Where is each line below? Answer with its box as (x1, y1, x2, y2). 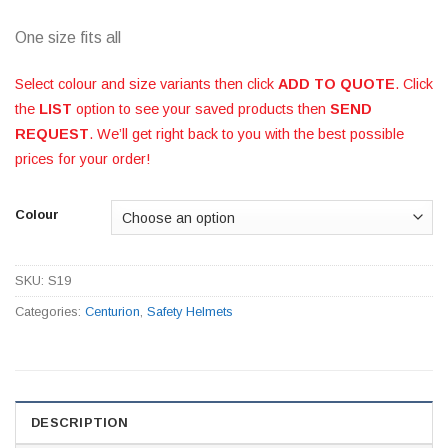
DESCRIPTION (31, 415, 128, 431)
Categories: (15, 304, 85, 320)
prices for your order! (15, 150, 150, 167)
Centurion (85, 304, 140, 320)
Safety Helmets (147, 304, 233, 320)
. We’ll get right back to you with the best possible (89, 125, 404, 142)
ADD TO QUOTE (278, 75, 395, 92)
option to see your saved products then (72, 100, 330, 117)
